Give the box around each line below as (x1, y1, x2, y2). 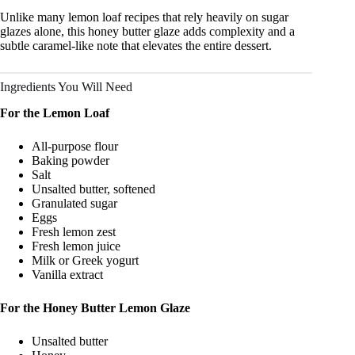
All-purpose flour (32, 139, 118, 153)
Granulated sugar (32, 196, 117, 210)
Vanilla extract (32, 267, 103, 281)
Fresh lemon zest (32, 224, 116, 239)
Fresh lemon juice (32, 239, 120, 253)
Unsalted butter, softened (32, 181, 155, 196)
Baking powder (32, 153, 109, 167)
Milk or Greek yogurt (32, 253, 139, 267)
